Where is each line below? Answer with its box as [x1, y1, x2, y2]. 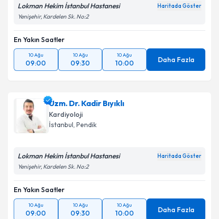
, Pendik [73, 120, 97, 129]
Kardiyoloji [49, 110, 83, 119]
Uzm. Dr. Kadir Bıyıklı [49, 98, 124, 108]
